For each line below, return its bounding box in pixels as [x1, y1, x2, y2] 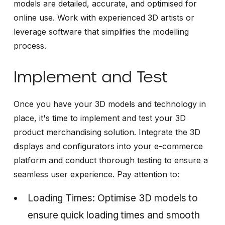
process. [13, 40, 46, 51]
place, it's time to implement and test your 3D [13, 113, 186, 123]
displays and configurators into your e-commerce [13, 141, 203, 151]
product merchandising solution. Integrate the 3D [13, 127, 200, 137]
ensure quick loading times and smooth [27, 208, 200, 221]
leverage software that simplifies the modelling [13, 26, 189, 37]
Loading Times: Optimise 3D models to [27, 191, 198, 204]
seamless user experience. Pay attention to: [13, 169, 179, 179]
